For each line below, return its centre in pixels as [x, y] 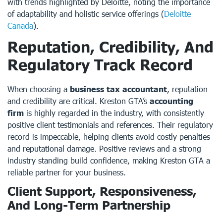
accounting [171, 101]
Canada [20, 26]
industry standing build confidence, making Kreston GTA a [109, 160]
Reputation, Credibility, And [111, 47]
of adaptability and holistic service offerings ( [86, 14]
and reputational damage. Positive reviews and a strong [104, 148]
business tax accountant [118, 89]
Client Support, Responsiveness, [102, 191]
